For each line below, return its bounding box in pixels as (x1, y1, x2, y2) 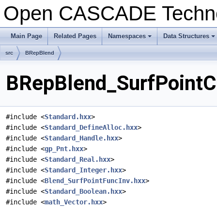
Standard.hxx (45, 113, 91, 121)
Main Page (11, 32, 42, 40)
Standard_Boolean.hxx (45, 187, 122, 196)
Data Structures (163, 32, 209, 40)
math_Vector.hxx (45, 198, 103, 206)
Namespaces (108, 32, 146, 40)
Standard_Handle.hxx (45, 134, 118, 142)
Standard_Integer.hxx (45, 166, 122, 174)
